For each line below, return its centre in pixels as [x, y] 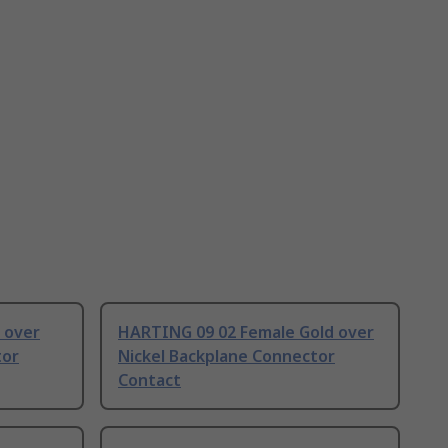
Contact [149, 380]
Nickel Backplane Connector [226, 356]
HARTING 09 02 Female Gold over [246, 332]
